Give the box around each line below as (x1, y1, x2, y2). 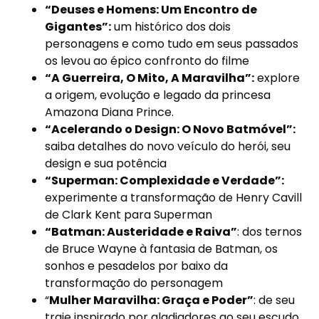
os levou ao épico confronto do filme (45, 52, 250, 69)
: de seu (253, 291, 296, 308)
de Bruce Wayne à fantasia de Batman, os (45, 240, 278, 257)
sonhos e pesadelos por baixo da (45, 257, 229, 274)
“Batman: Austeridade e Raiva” (45, 223, 238, 240)
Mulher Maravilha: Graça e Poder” (49, 291, 254, 308)
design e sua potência (45, 155, 167, 172)
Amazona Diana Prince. (45, 103, 174, 120)
